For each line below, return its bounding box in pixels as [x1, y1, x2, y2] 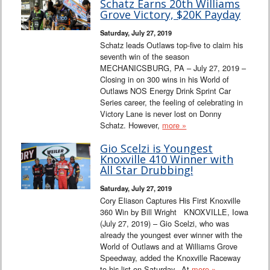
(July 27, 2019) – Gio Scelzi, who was [100, 218, 230, 230]
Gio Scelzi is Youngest [100, 141, 213, 156]
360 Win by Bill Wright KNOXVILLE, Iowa [100, 206, 249, 218]
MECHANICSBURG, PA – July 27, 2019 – [100, 62, 246, 74]
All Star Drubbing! [100, 163, 193, 178]
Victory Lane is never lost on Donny [100, 108, 222, 120]
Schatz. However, [100, 119, 163, 131]
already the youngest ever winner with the [100, 229, 243, 241]
